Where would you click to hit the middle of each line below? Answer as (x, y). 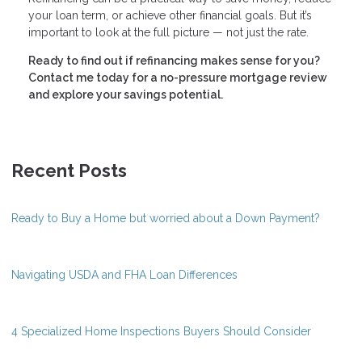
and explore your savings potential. (126, 94)
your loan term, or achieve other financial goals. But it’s (170, 15)
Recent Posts (69, 170)
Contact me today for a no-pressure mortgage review (178, 77)
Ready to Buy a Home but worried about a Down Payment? (166, 218)
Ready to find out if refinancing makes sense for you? (174, 60)
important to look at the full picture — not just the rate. (168, 32)
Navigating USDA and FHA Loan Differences (124, 274)
